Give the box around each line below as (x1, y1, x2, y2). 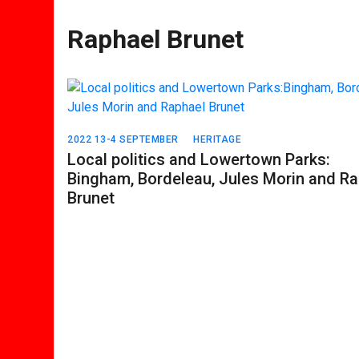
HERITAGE (193, 134, 242, 145)
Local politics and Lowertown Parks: (67, 150, 331, 169)
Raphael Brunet (67, 24, 244, 54)
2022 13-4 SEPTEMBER (67, 134, 179, 145)
